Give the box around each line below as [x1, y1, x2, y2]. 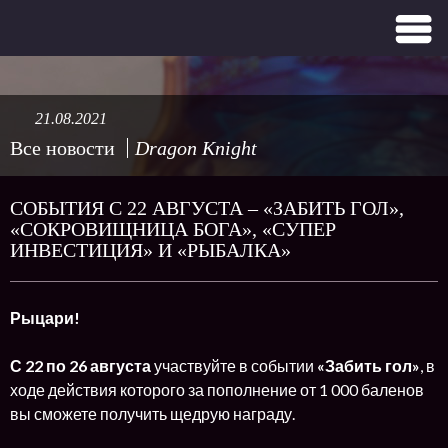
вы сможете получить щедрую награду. [10, 404, 295, 423]
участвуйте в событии [154, 356, 317, 375]
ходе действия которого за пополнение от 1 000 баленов [10, 380, 424, 399]
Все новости [10, 137, 115, 159]
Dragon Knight [135, 137, 257, 159]
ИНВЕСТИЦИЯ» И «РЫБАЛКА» [10, 239, 291, 261]
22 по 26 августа [25, 356, 154, 375]
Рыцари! [10, 308, 80, 327]
